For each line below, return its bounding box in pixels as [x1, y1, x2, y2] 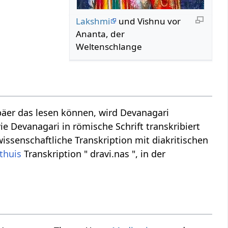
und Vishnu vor [117, 15, 181, 27]
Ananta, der [76, 27, 125, 40]
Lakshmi [76, 15, 110, 27]
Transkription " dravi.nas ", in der [21, 148, 166, 160]
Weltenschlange [76, 40, 142, 52]
